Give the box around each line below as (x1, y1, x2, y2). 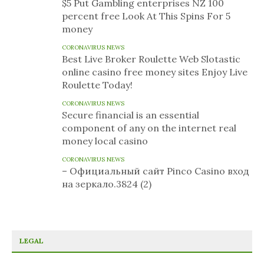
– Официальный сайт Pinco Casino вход (62, 164, 249, 177)
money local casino (62, 134, 148, 147)
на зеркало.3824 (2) (62, 177, 151, 190)
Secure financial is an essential (62, 108, 199, 121)
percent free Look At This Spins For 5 (62, 9, 230, 22)
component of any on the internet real (62, 121, 236, 134)
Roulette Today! (62, 78, 133, 91)
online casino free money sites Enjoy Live (62, 65, 247, 78)
